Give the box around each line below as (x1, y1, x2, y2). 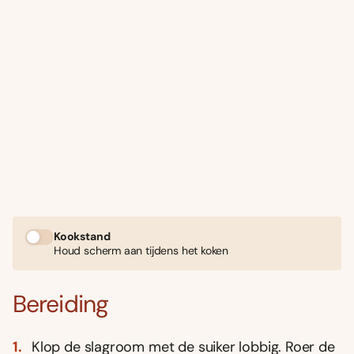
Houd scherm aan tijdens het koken (54, 243, 229, 258)
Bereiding (13, 288, 108, 319)
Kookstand (54, 229, 111, 244)
